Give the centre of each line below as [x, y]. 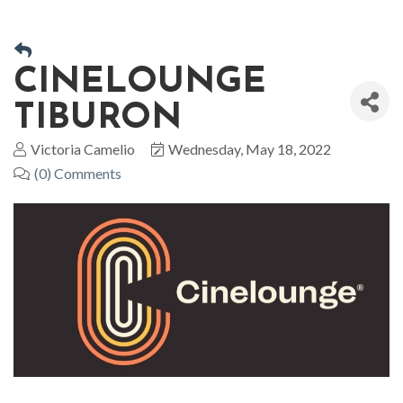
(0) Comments [78, 174]
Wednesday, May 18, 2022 [250, 149]
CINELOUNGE [140, 83]
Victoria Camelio [83, 149]
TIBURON [98, 119]
